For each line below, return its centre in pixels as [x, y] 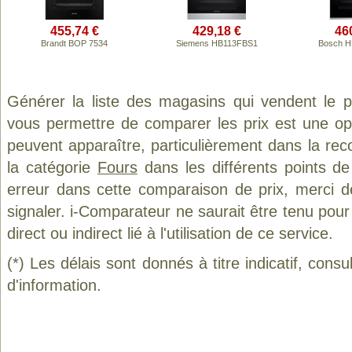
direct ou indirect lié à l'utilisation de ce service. [170, 233]
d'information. [54, 285]
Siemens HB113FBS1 [216, 43]
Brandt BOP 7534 [74, 43]
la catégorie [52, 167]
